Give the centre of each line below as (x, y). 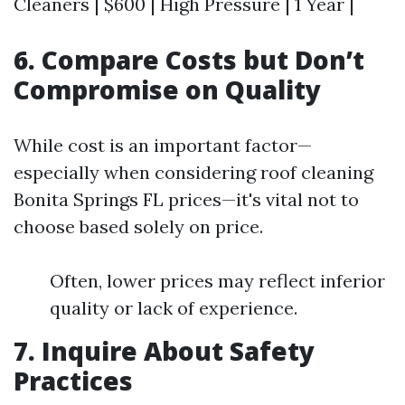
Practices (73, 381)
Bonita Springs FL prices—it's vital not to (186, 199)
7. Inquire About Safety (164, 351)
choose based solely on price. (138, 226)
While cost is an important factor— (163, 145)
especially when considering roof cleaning (193, 172)
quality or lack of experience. (174, 308)
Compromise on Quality (167, 89)
